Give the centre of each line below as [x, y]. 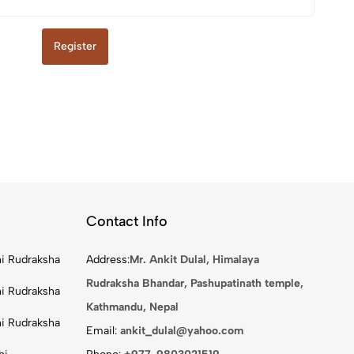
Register [75, 46]
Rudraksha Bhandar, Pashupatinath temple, [195, 283]
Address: [108, 260]
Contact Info [127, 221]
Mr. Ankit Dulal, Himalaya [195, 260]
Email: [104, 331]
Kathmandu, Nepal [133, 307]
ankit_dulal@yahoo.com [182, 331]
